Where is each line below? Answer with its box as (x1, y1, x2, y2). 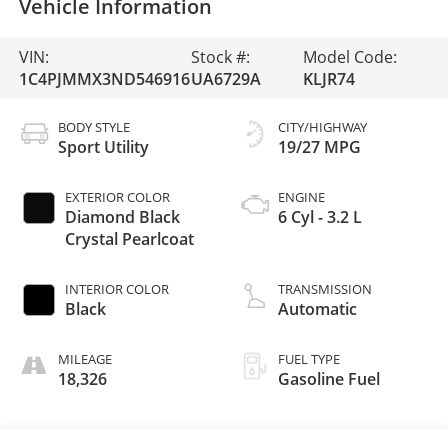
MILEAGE (57, 349, 112, 368)
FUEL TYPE (278, 349, 340, 368)
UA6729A (191, 67, 262, 90)
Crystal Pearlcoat (64, 227, 194, 250)
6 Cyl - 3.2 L (278, 205, 362, 228)
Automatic (278, 297, 357, 320)
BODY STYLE (57, 117, 130, 136)
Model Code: (303, 45, 398, 68)
